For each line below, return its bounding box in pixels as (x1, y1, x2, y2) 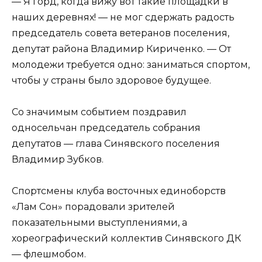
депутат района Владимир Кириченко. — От (12, 43, 231, 54)
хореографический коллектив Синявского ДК (12, 233, 241, 244)
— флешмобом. (12, 249, 86, 260)
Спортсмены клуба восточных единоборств (12, 185, 226, 197)
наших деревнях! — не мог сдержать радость (12, 11, 235, 23)
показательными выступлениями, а (12, 217, 187, 229)
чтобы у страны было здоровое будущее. (12, 74, 211, 86)
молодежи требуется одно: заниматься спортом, (12, 58, 250, 70)
